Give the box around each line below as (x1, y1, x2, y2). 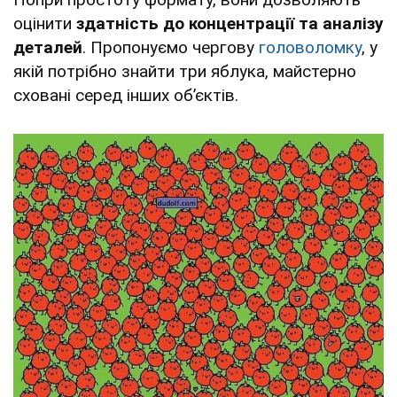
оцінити (13, 12, 76, 34)
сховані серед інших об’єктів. (13, 84, 238, 105)
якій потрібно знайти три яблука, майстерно (13, 60, 356, 82)
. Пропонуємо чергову (82, 36, 259, 58)
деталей (13, 36, 82, 58)
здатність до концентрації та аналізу (76, 12, 384, 34)
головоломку (259, 36, 362, 58)
